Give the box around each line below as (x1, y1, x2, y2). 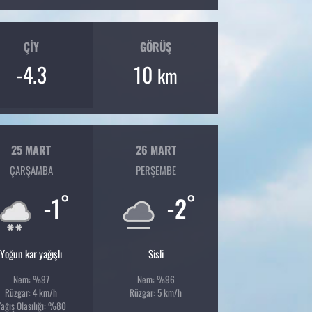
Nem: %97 (13, 272, 49, 287)
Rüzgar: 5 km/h (130, 286, 182, 300)
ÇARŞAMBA (9, 162, 53, 178)
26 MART (135, 141, 176, 158)
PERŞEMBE (135, 162, 176, 178)
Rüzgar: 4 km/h (5, 286, 58, 300)
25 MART (11, 141, 52, 158)
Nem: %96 (136, 272, 175, 287)
